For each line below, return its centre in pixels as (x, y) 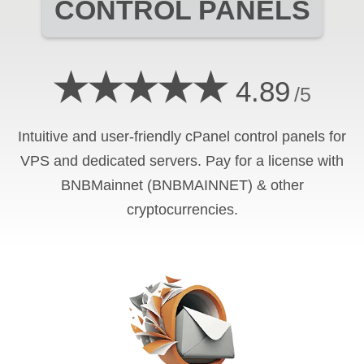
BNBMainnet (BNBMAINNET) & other (182, 185)
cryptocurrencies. (182, 209)
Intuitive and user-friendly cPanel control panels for (182, 136)
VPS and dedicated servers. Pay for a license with (182, 160)
